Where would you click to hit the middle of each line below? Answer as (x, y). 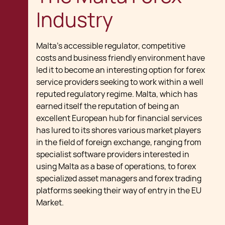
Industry (75, 20)
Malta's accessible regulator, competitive (111, 46)
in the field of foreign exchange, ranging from (119, 142)
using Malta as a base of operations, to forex (116, 166)
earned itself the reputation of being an (108, 106)
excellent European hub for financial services (119, 118)
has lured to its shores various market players (119, 130)
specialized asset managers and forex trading (119, 179)
